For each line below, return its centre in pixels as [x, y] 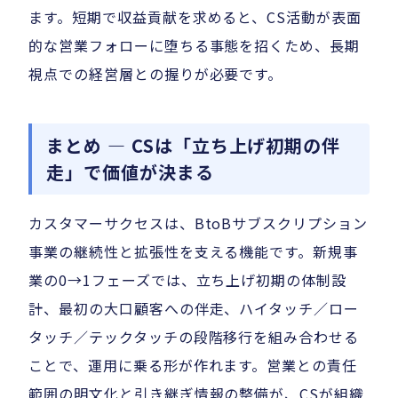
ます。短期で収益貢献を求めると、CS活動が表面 [195, 17]
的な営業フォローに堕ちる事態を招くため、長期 [195, 46]
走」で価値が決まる [130, 172]
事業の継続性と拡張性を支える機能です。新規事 [194, 252]
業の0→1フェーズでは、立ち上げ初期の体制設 [188, 280]
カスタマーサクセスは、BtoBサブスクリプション [199, 223]
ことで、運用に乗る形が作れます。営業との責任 [193, 366]
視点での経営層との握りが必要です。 [156, 74]
